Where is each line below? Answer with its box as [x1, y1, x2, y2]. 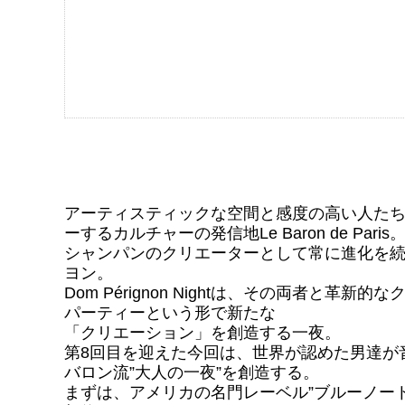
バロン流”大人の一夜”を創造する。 [64, 363, 319, 381]
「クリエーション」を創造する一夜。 [64, 324, 341, 342]
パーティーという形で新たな [64, 304, 276, 322]
